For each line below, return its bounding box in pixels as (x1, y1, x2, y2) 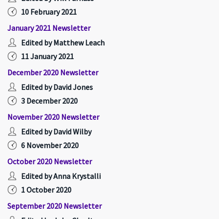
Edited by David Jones (21, 82, 93, 92)
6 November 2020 (21, 140, 79, 150)
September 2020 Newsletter (7, 201, 102, 211)
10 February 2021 (21, 7, 77, 17)
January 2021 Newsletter (7, 23, 90, 33)
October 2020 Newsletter (7, 156, 92, 166)
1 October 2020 (21, 185, 71, 195)
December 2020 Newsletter (7, 67, 98, 77)
